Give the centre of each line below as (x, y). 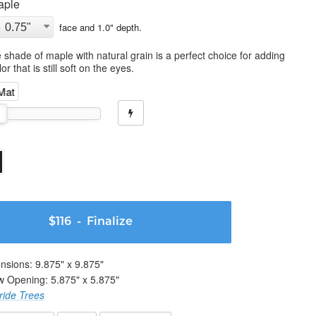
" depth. (126, 27)
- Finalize (102, 222)
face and (75, 27)
